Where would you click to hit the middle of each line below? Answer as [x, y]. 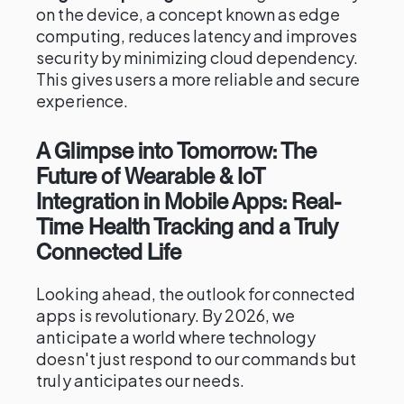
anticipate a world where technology [176, 337]
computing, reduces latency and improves [197, 36]
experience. [82, 101]
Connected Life [109, 252]
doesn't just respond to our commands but [197, 358]
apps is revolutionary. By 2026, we [166, 315]
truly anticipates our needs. [141, 380]
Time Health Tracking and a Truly [187, 227]
